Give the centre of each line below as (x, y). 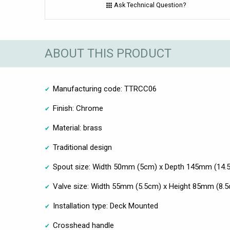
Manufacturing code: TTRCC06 (105, 89)
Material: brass (78, 128)
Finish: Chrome (78, 108)
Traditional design (82, 147)
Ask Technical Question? (150, 5)
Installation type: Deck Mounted (106, 206)
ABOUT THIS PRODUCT (108, 54)
